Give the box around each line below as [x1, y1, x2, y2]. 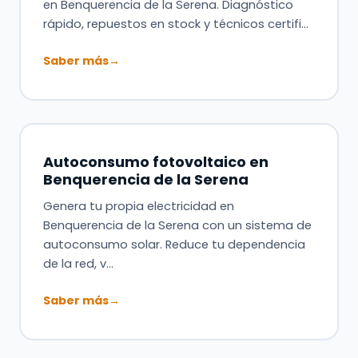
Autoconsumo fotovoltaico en [42, 151, 268, 172]
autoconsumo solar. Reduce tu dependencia [42, 236, 305, 253]
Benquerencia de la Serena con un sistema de [42, 217, 312, 233]
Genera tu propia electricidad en [42, 197, 234, 214]
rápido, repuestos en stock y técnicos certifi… [42, 15, 308, 32]
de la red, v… [42, 255, 113, 272]
